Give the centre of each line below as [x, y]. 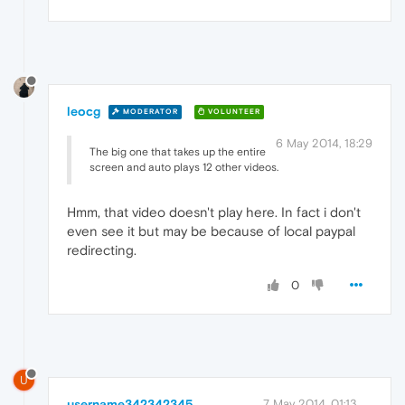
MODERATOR [149, 112]
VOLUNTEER [233, 112]
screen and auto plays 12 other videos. [184, 167]
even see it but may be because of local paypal [211, 231]
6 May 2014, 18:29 [324, 143]
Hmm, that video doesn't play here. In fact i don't [214, 212]
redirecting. [102, 250]
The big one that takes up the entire [178, 151]
